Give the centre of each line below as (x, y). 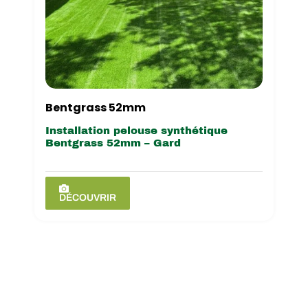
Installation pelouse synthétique (136, 130)
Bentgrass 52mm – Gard (113, 143)
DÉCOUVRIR (87, 197)
